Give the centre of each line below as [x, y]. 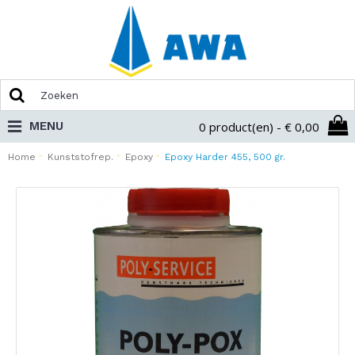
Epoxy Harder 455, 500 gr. [225, 157]
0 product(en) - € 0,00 [259, 127]
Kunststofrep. [80, 157]
